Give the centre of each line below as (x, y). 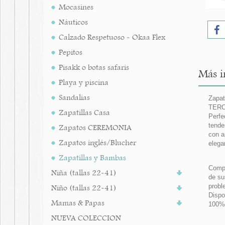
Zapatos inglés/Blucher (97, 143)
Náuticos (73, 22)
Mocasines (76, 7)
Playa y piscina (84, 82)
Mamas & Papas (78, 203)
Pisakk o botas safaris (94, 67)
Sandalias (74, 97)
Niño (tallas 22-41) (84, 188)
